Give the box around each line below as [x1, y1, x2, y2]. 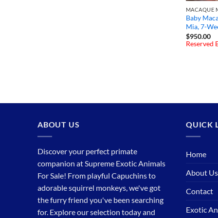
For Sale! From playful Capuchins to [37, 170, 156, 180]
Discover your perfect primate [37, 146, 137, 156]
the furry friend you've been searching [37, 195, 163, 204]
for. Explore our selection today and [37, 207, 155, 217]
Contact [186, 186, 213, 196]
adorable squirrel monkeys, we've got [37, 182, 161, 192]
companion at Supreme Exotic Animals [37, 158, 165, 168]
